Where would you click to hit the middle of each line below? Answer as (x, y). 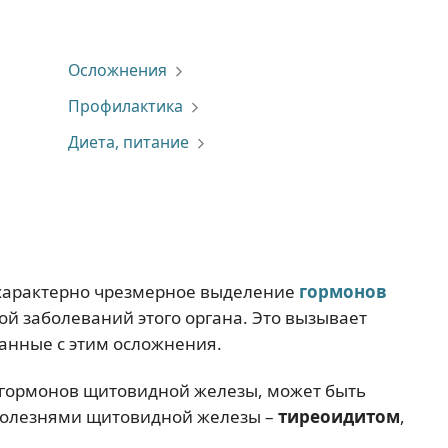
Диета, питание (128, 142)
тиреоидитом (339, 417)
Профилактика (125, 106)
